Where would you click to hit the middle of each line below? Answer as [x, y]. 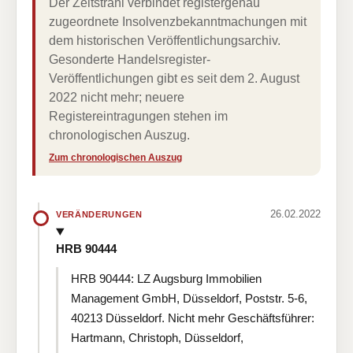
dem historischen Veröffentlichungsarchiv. [165, 41]
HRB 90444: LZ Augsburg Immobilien [166, 278]
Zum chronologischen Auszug [115, 158]
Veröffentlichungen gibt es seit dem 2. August [174, 78]
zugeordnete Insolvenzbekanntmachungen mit [178, 22]
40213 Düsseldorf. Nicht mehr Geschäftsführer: [193, 318]
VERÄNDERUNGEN [99, 214]
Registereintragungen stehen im [138, 116]
